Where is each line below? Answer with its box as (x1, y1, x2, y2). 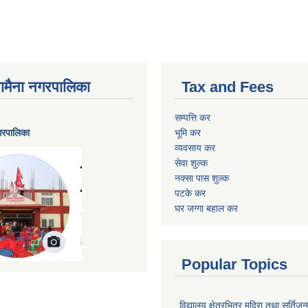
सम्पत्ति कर (175, 111, 210, 123)
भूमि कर (175, 126, 201, 138)
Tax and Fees (181, 78, 274, 96)
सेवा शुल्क (175, 157, 208, 168)
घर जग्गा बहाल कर (175, 202, 238, 214)
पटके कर (175, 187, 206, 199)
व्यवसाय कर (175, 142, 215, 153)
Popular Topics (181, 255, 287, 273)
